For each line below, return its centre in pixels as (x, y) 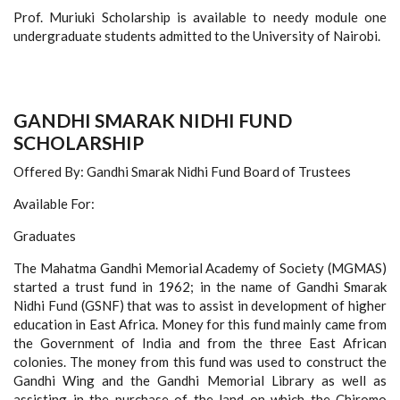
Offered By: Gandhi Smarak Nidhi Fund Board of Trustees (182, 171)
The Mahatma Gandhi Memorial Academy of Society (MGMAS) (200, 268)
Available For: (54, 204)
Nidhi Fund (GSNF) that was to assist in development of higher (200, 305)
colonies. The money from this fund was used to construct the (200, 362)
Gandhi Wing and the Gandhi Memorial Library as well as (200, 380)
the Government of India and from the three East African (200, 343)
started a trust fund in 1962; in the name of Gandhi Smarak (200, 287)
